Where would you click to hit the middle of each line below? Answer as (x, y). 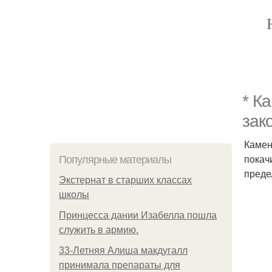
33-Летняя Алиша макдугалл (123, 250)
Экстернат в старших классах (125, 180)
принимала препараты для (120, 265)
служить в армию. (99, 230)
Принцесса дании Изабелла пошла (138, 215)
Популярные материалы (115, 160)
